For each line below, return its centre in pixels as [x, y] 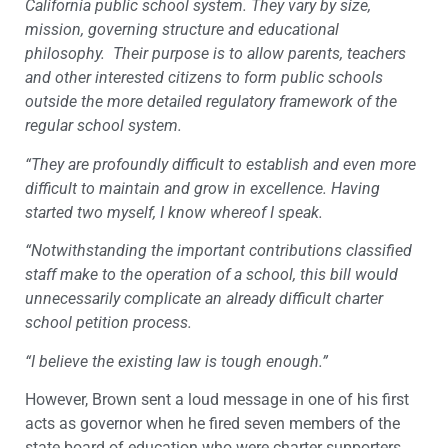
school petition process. [108, 323]
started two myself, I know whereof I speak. [174, 212]
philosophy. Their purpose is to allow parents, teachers [215, 54]
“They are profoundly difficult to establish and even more [220, 164]
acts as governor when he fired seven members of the [212, 423]
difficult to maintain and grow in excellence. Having [202, 188]
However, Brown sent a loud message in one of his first [217, 399]
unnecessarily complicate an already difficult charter [204, 299]
